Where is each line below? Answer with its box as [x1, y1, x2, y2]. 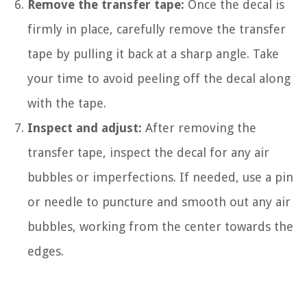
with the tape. [27, 95, 106, 110]
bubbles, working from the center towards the [27, 219, 293, 234]
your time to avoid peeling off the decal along [27, 71, 291, 86]
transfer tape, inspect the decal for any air [27, 145, 269, 160]
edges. [27, 243, 64, 258]
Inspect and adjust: [27, 120, 142, 135]
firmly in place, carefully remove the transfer [27, 21, 286, 36]
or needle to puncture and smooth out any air [27, 194, 291, 209]
